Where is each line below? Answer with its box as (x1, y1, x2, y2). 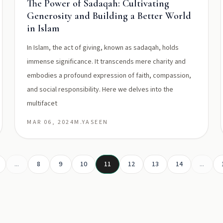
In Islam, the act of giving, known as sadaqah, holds (27, 43, 179, 53)
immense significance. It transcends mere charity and (27, 57, 186, 67)
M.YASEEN (74, 118, 109, 126)
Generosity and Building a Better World (27, 10, 192, 22)
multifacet (27, 99, 58, 109)
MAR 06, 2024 (27, 118, 75, 126)
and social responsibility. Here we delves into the (27, 85, 174, 95)
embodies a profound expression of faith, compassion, (27, 71, 192, 81)
